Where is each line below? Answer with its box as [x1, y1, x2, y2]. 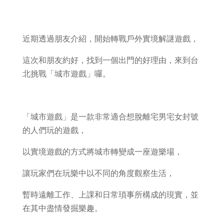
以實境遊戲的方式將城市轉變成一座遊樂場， [22, 146, 182, 157]
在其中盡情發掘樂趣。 [22, 202, 102, 213]
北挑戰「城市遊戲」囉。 [22, 68, 110, 79]
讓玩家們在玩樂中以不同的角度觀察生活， [22, 167, 174, 178]
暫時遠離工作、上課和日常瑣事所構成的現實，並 [22, 189, 198, 200]
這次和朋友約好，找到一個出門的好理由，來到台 [22, 54, 198, 65]
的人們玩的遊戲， [22, 124, 86, 135]
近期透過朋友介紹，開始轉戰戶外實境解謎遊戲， [22, 33, 198, 44]
